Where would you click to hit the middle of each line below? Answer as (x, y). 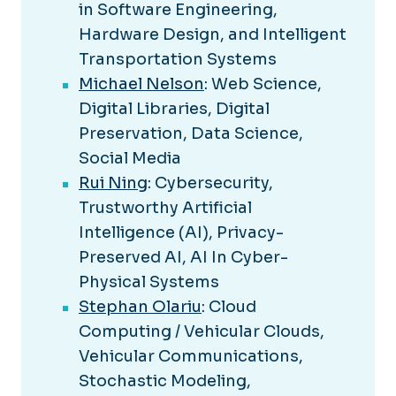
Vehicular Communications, (191, 357)
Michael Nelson (141, 84)
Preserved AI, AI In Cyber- (183, 258)
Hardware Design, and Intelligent (213, 35)
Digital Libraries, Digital (174, 109)
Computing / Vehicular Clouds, (202, 332)
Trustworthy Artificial (165, 208)
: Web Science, (263, 84)
